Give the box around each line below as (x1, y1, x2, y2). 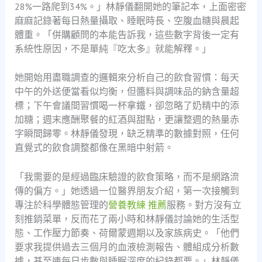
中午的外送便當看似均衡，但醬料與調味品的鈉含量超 (14, 85, 239, 98)
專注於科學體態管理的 (14, 198, 108, 211)
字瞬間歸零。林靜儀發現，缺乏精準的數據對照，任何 (14, 127, 239, 140)
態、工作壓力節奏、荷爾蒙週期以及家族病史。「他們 (14, 226, 239, 239)
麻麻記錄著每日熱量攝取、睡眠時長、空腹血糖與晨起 (14, 14, 239, 26)
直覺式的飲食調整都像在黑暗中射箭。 (14, 142, 174, 154)
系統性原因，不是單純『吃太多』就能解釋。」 (14, 42, 211, 54)
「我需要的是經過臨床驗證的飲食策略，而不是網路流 (14, 170, 239, 182)
